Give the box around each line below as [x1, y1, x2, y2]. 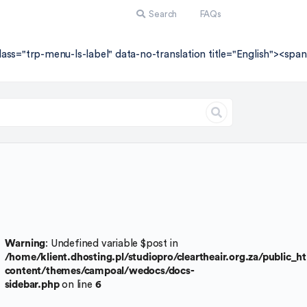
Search [149, 9, 177, 19]
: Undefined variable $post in [45, 238, 178, 249]
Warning [4, 238, 46, 249]
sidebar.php [4, 279, 60, 290]
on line [59, 279, 95, 290]
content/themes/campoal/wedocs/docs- [4, 265, 195, 276]
